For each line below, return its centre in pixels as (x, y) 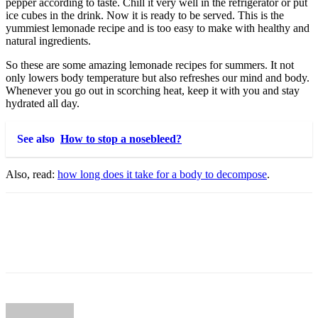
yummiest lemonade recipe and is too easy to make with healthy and (158, 28)
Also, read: (32, 175)
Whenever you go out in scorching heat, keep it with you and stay (153, 91)
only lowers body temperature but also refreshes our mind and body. (158, 78)
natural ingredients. (48, 41)
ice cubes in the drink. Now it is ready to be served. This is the (145, 16)
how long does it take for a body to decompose (162, 175)
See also (36, 139)
